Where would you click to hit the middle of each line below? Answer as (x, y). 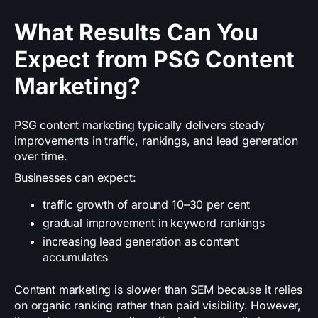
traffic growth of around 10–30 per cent (146, 205)
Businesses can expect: (75, 178)
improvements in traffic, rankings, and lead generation (156, 141)
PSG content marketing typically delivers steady (139, 125)
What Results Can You (136, 33)
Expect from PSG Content (155, 60)
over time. (41, 157)
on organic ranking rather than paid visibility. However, (158, 306)
